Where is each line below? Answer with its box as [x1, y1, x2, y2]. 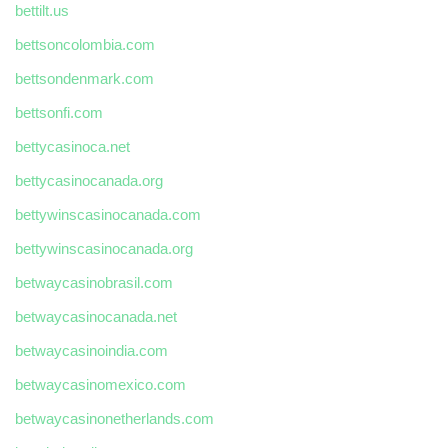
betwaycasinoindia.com [15, 342, 168, 360]
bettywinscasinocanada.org [15, 240, 193, 258]
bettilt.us [15, 2, 69, 20]
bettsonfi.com [15, 104, 103, 122]
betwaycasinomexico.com [15, 376, 186, 394]
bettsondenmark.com [15, 70, 154, 88]
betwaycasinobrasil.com [15, 274, 173, 292]
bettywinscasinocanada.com [15, 206, 201, 224]
